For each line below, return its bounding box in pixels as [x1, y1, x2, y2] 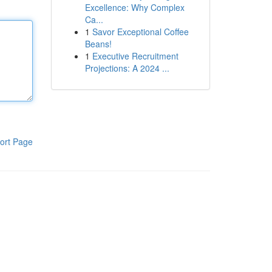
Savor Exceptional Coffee [92, 25, 189, 38]
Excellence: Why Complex [84, 1, 185, 13]
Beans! [84, 38, 112, 50]
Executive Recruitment [92, 50, 178, 62]
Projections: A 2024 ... [84, 62, 169, 74]
